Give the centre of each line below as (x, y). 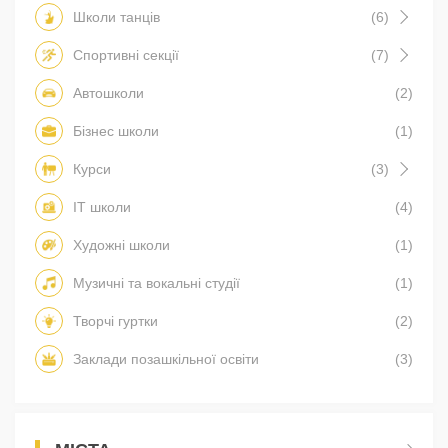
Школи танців (116, 16)
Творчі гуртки (115, 320)
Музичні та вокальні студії (156, 282)
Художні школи (121, 244)
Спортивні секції (126, 54)
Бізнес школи (116, 130)
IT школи (102, 206)
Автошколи (108, 92)
